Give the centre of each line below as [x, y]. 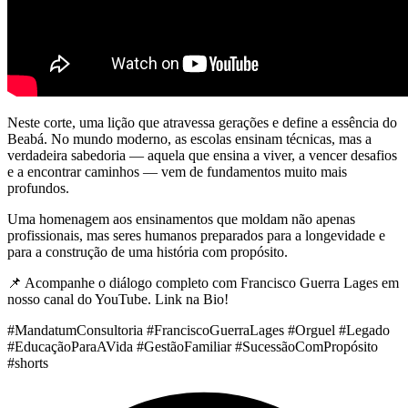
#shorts [28, 363]
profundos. [38, 189]
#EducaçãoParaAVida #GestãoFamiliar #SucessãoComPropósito [193, 347]
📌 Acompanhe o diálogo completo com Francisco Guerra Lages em [203, 283]
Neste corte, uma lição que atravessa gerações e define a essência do [202, 123]
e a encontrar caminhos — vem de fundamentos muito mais [177, 172]
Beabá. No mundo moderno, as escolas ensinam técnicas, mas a [189, 139]
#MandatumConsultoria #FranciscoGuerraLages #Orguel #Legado [199, 331]
